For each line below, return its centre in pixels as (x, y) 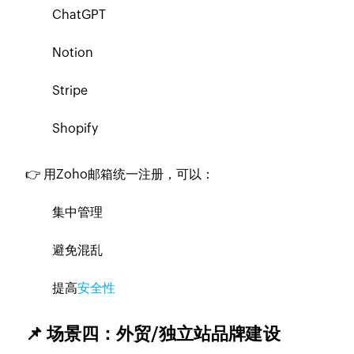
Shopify (75, 129)
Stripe (70, 91)
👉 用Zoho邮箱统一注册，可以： (120, 175)
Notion (73, 53)
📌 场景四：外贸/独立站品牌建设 (153, 334)
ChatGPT (79, 15)
